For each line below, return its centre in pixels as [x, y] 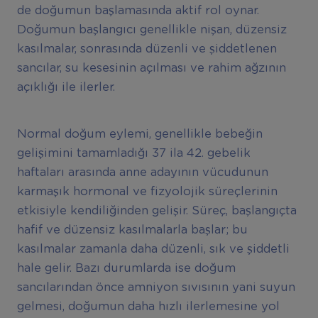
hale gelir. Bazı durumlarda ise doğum [126, 269]
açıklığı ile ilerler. [66, 88]
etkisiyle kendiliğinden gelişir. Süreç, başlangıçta [157, 211]
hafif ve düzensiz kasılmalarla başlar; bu [132, 230]
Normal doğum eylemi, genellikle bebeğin [139, 135]
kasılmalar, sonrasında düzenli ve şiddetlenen [147, 49]
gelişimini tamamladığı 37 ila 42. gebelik [133, 154]
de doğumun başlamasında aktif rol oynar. [138, 11]
